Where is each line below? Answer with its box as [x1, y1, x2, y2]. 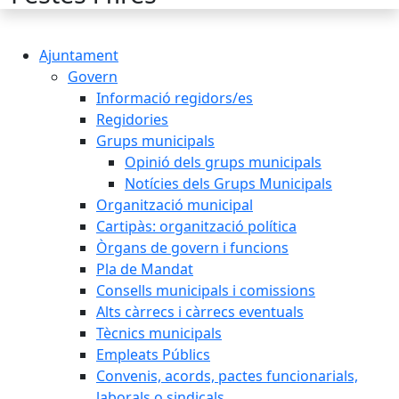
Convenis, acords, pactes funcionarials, [96, 366, 358, 386]
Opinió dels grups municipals [125, 152, 322, 172]
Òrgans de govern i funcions [96, 238, 289, 257]
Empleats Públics [96, 345, 210, 364]
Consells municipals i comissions [96, 281, 315, 300]
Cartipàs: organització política [96, 216, 297, 236]
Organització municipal [96, 195, 253, 215]
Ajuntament [39, 45, 118, 65]
